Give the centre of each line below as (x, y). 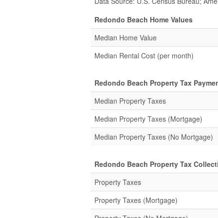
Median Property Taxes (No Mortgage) (154, 137)
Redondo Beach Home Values (144, 19)
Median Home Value (126, 37)
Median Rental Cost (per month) (144, 55)
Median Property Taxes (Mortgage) (148, 119)
